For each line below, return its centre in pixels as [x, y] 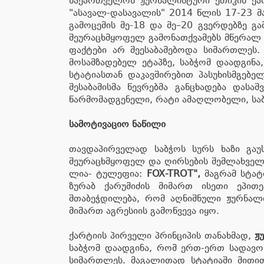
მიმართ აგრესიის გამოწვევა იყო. [147, 211]
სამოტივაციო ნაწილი [117, 124]
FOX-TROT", [173, 174]
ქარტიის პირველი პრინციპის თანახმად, [162, 235]
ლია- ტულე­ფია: [108, 174]
